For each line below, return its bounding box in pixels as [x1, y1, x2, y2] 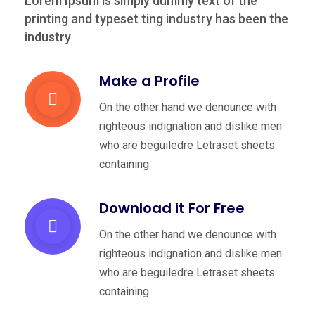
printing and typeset [25, 11, 141, 27]
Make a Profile [99, 71, 200, 91]
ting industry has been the [141, 11, 288, 27]
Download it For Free [99, 198, 245, 219]
